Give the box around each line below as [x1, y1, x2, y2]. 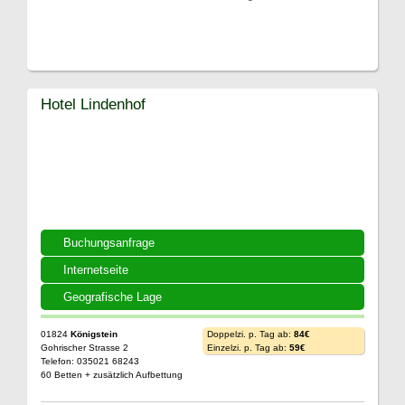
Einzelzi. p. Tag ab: [207, 342, 289, 353]
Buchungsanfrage [63, 235, 155, 250]
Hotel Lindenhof [41, 94, 146, 113]
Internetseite [63, 262, 128, 277]
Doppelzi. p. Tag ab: [207, 328, 294, 339]
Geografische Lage [63, 289, 162, 304]
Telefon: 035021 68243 [41, 355, 139, 366]
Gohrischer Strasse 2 [41, 342, 128, 353]
